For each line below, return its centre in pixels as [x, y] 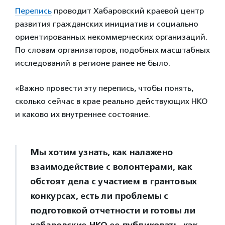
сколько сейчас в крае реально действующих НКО [111, 101]
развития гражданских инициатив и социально [107, 24]
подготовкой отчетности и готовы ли [113, 210]
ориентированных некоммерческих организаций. [111, 37]
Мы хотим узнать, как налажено [101, 152]
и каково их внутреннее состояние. [83, 114]
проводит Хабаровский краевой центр [128, 11]
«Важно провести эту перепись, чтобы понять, [104, 88]
